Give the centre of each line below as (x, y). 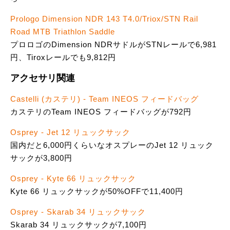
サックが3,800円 (41, 158)
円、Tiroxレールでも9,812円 (63, 57)
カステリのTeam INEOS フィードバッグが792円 (101, 112)
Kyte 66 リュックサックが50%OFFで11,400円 (97, 191)
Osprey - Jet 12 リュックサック (70, 132)
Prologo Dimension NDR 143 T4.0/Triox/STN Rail (104, 19)
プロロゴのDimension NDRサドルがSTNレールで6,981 (113, 45)
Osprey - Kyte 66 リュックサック (73, 179)
